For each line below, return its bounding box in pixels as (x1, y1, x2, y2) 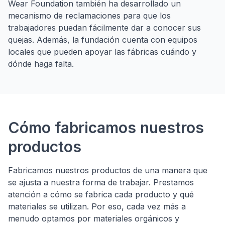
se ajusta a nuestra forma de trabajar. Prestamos (8, 177, 194, 188)
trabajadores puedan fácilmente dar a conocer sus (8, 23, 201, 33)
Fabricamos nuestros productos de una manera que (8, 165, 207, 176)
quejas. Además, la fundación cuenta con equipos (8, 35, 197, 45)
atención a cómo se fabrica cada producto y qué (8, 189, 194, 200)
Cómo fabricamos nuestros (8, 119, 204, 137)
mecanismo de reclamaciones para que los (8, 11, 171, 21)
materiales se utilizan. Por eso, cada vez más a (8, 201, 186, 212)
